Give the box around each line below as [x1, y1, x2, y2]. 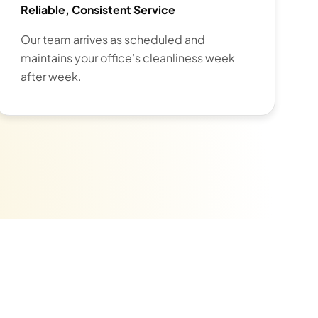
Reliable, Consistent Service [21, 2, 176, 18]
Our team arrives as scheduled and [21, 32, 206, 48]
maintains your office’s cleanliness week [21, 50, 236, 66]
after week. [21, 69, 82, 84]
